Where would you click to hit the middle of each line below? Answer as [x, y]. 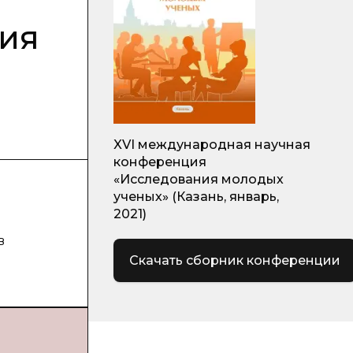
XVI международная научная [212, 145]
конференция [160, 162]
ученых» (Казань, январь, [196, 197]
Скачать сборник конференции [235, 260]
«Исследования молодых [199, 179]
